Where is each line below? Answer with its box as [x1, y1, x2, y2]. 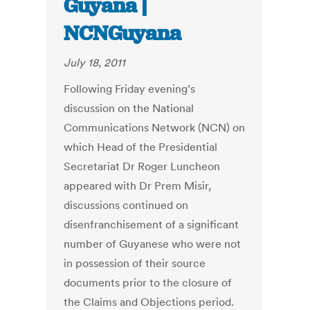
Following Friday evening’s [64, 82, 196, 96]
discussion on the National [64, 101, 194, 116]
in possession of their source [64, 256, 206, 271]
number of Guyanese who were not [64, 237, 241, 251]
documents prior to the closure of [64, 275, 232, 290]
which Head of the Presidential [64, 140, 218, 154]
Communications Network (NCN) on [64, 120, 246, 135]
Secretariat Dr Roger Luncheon [64, 159, 221, 174]
